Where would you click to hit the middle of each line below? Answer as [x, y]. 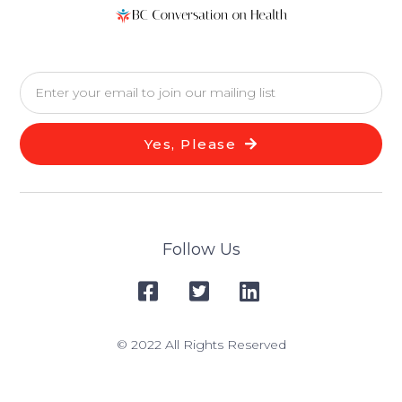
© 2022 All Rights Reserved [201, 344]
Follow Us [201, 249]
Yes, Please [190, 144]
